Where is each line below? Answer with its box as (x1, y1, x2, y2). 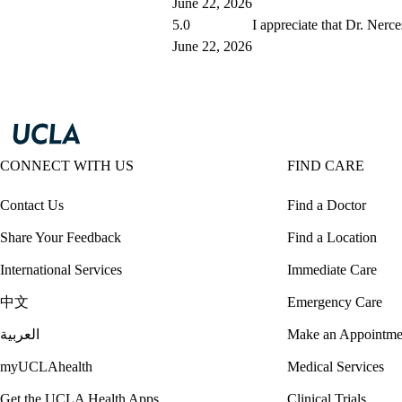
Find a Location (287, 230, 377, 246)
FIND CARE (287, 158, 364, 174)
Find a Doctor (287, 197, 366, 214)
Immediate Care (287, 262, 377, 278)
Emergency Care (287, 294, 382, 310)
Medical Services (287, 359, 384, 375)
